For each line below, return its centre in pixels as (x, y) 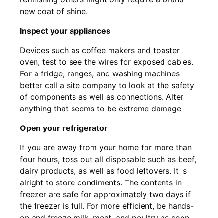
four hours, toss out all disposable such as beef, (108, 159)
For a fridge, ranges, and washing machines (100, 73)
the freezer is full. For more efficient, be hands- (107, 206)
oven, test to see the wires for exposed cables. (107, 62)
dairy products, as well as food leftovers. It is (103, 171)
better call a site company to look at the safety (107, 85)
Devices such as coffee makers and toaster (100, 50)
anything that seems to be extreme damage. (101, 108)
